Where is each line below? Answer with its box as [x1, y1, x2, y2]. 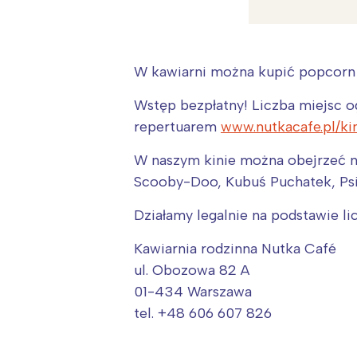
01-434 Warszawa [134, 283, 252, 301]
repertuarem [134, 118, 221, 136]
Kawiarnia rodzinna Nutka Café [134, 240, 336, 258]
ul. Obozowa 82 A [134, 261, 249, 280]
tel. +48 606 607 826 [134, 304, 272, 323]
